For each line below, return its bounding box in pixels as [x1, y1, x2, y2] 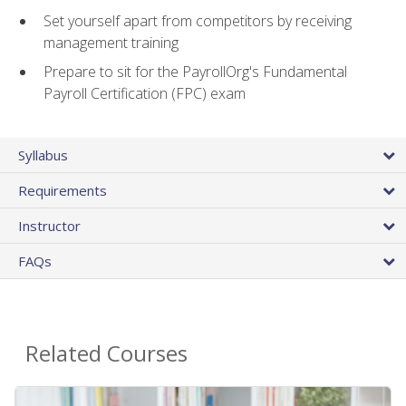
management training [43, 32, 179, 53]
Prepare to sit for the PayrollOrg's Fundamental [43, 62, 347, 82]
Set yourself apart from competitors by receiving [43, 10, 352, 31]
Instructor [18, 216, 81, 235]
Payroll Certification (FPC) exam [43, 83, 246, 104]
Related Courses [25, 337, 188, 368]
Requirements [18, 180, 107, 199]
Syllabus [18, 145, 68, 164]
